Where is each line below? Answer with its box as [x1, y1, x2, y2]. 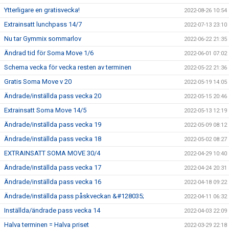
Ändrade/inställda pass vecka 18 [4, 134, 101, 143]
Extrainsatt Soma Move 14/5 [4, 106, 86, 114]
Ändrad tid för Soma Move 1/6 [4, 49, 94, 57]
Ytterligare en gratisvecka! [4, 6, 80, 14]
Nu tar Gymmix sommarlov [4, 34, 81, 42]
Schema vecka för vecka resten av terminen [4, 63, 131, 71]
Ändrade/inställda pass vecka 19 [4, 120, 101, 128]
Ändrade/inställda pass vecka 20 [4, 91, 101, 100]
